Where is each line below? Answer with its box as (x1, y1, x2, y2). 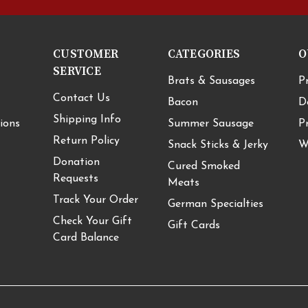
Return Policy (53, 135, 120, 147)
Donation (53, 157, 100, 168)
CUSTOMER (53, 47, 118, 63)
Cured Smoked (167, 161, 240, 173)
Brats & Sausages (167, 76, 255, 87)
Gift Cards (167, 220, 220, 232)
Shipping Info (53, 114, 121, 126)
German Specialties (167, 199, 263, 210)
